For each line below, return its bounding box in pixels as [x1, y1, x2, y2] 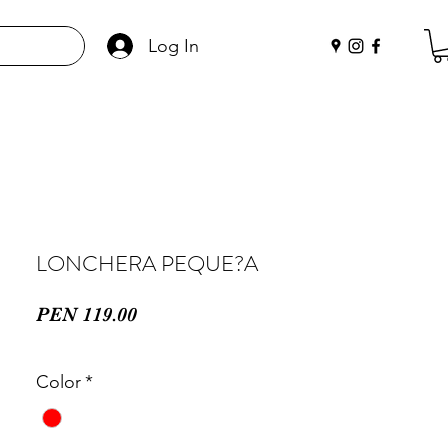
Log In [147, 34, 199, 57]
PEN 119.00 [36, 302, 137, 326]
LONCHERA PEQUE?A [36, 247, 258, 279]
